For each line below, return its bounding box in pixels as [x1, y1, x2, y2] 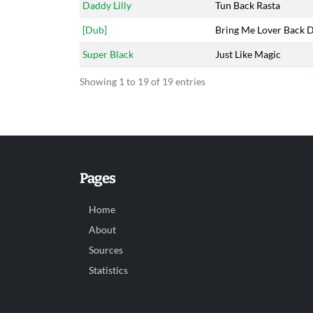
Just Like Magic [215, 48, 281, 60]
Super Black [82, 48, 133, 60]
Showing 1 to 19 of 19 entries [80, 75, 205, 87]
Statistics [89, 265, 128, 276]
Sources [89, 245, 123, 256]
